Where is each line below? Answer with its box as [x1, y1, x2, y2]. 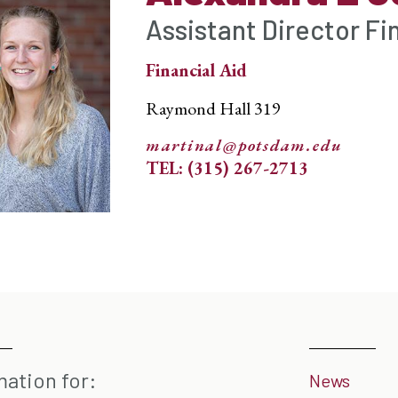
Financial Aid [145, 59, 247, 82]
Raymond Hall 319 [145, 97, 281, 120]
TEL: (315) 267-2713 [145, 156, 308, 179]
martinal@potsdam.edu [145, 134, 343, 156]
